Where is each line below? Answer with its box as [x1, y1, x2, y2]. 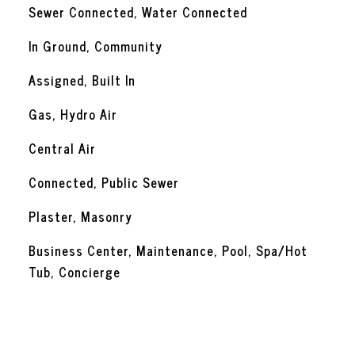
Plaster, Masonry [28, 206, 132, 227]
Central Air [28, 138, 96, 158]
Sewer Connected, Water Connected [28, 2, 247, 22]
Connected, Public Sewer [28, 172, 179, 193]
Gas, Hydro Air [28, 104, 117, 124]
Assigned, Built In [28, 70, 136, 90]
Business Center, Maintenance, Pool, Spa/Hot [28, 240, 307, 261]
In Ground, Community [28, 36, 162, 56]
